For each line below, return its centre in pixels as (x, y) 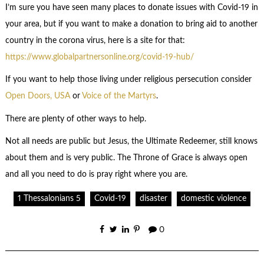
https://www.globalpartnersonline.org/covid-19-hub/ (99, 57)
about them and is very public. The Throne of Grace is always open (126, 158)
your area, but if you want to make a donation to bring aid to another (131, 24)
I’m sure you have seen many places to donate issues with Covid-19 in (131, 7)
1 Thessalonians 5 (49, 199)
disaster (154, 199)
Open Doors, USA (37, 96)
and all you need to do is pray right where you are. (96, 175)
